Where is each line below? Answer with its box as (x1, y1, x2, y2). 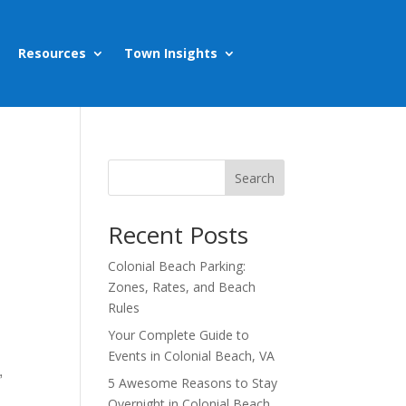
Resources (17, 44, 86, 63)
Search (234, 169, 275, 187)
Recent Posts (108, 218, 249, 252)
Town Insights (123, 44, 217, 63)
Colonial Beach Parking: (108, 257, 246, 275)
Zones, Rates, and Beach (108, 278, 256, 296)
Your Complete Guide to (108, 326, 250, 344)
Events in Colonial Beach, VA (108, 347, 275, 365)
